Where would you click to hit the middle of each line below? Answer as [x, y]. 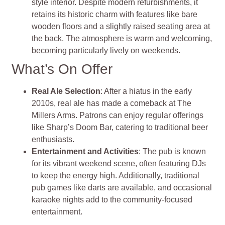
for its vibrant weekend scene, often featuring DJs [119, 163]
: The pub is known [173, 151]
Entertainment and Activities [85, 151]
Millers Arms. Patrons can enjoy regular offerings [118, 115]
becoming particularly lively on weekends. [106, 50]
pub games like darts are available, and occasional [122, 187]
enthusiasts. [53, 139]
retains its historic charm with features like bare [115, 14]
